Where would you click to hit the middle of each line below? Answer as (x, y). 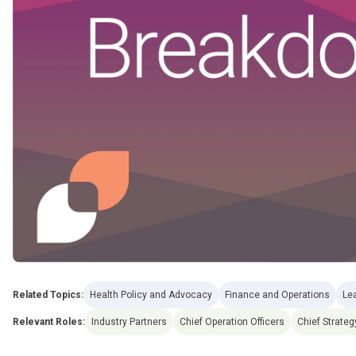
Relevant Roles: (49, 321)
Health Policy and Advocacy (151, 294)
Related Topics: (48, 294)
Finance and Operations (277, 294)
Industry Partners (129, 321)
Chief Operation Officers (232, 321)
